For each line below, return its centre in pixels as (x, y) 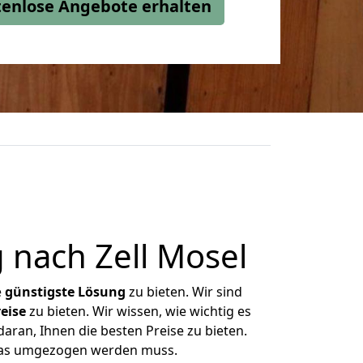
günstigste (40, 292)
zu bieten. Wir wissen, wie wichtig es (138, 311)
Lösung (102, 292)
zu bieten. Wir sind (184, 292)
